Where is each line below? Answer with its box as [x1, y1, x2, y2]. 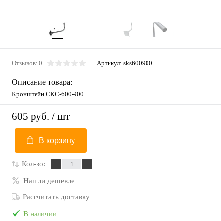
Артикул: [97, 59, 123, 67]
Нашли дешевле [23, 176, 74, 184]
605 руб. [12, 110, 49, 123]
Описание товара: [12, 78, 72, 86]
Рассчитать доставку [23, 193, 90, 201]
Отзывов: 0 [12, 59, 42, 67]
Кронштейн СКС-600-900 [12, 90, 84, 98]
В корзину [39, 136, 75, 145]
